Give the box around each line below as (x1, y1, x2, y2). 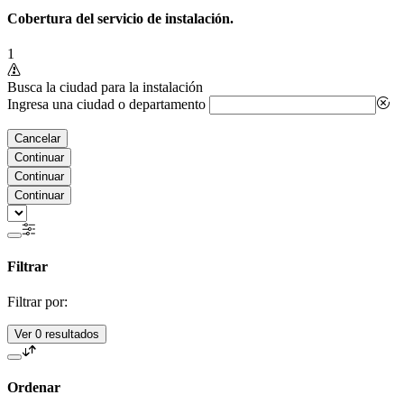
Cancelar (14, 132, 60, 146)
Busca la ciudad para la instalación (7, 79, 203, 96)
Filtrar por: (7, 293, 68, 309)
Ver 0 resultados (14, 326, 99, 341)
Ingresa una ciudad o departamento (7, 96, 209, 113)
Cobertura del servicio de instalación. (7, 10, 234, 26)
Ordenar (7, 380, 60, 396)
